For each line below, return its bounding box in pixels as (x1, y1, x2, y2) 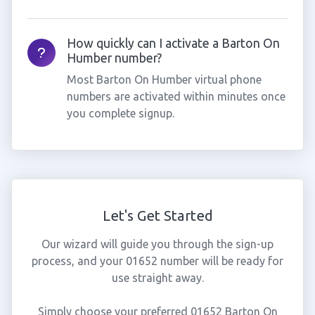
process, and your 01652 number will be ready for (32, 255, 283, 267)
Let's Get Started (102, 207, 213, 224)
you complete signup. (66, 107, 174, 120)
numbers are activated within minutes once (66, 90, 285, 103)
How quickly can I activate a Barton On (66, 37, 280, 50)
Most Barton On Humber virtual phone (66, 73, 262, 86)
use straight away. (111, 271, 204, 284)
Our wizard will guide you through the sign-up (41, 238, 274, 250)
